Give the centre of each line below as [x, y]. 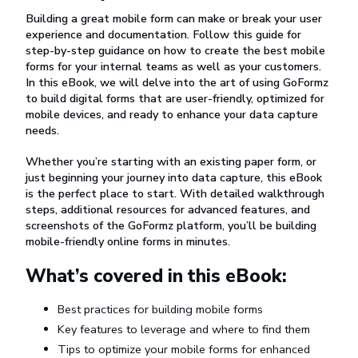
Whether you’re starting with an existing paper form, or [171, 161]
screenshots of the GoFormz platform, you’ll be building [171, 225]
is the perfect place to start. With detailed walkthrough [175, 193]
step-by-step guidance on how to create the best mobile [175, 50]
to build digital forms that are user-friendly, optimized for [175, 98]
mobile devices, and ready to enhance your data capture [172, 114]
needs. [42, 130]
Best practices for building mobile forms [160, 309]
